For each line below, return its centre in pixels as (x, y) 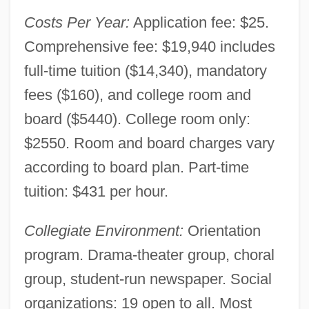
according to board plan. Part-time (136, 167)
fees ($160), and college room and (137, 94)
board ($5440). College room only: (137, 119)
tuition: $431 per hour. (96, 191)
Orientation (222, 230)
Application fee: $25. (199, 22)
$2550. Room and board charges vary (149, 143)
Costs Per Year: (77, 22)
